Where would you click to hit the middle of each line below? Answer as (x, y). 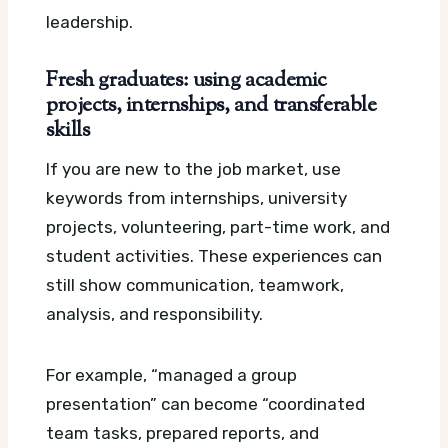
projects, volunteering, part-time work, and (218, 226)
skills (68, 131)
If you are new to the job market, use (193, 168)
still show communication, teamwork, (195, 284)
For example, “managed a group (171, 374)
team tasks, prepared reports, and (182, 432)
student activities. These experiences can (214, 255)
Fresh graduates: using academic (186, 81)
